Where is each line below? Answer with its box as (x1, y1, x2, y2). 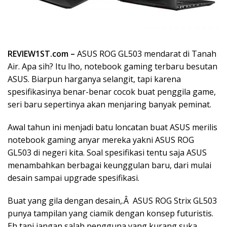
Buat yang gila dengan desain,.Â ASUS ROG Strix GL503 (8, 195, 217, 207)
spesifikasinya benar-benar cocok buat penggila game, (8, 86, 216, 98)
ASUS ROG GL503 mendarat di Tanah (75, 48, 216, 60)
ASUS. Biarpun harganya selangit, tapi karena (8, 73, 181, 85)
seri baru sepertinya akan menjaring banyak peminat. (8, 99, 211, 110)
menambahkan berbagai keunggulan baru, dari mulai (8, 160, 211, 171)
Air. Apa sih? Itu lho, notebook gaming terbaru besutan (8, 61, 217, 72)
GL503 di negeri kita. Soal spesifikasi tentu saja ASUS (8, 147, 207, 159)
